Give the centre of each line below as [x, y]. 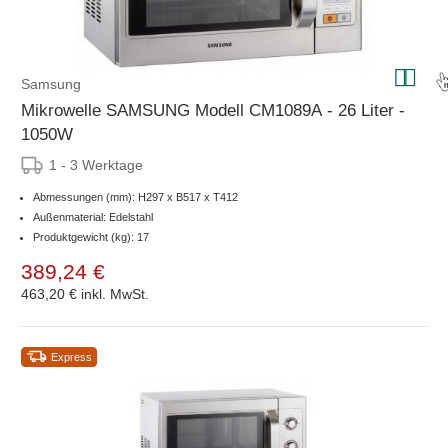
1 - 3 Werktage [96, 164]
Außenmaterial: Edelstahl [93, 216]
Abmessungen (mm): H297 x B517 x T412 [135, 196]
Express [71, 356]
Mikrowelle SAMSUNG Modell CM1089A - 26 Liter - [213, 110]
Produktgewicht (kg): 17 [91, 236]
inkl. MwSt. [115, 293]
